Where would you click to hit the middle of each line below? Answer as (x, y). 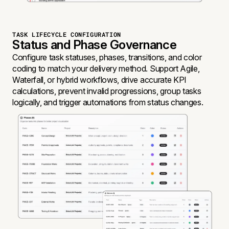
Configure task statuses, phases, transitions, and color (107, 57)
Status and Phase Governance (95, 44)
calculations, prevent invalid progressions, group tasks (107, 91)
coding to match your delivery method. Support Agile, (106, 68)
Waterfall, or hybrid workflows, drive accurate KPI (99, 79)
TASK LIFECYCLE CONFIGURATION (67, 34)
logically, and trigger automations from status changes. (108, 102)
